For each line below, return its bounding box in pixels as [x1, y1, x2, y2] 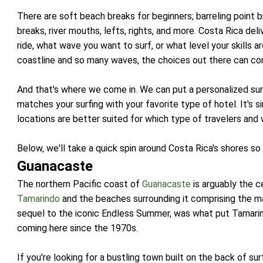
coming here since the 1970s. [17, 222, 139, 234]
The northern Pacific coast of [17, 178, 143, 190]
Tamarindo [17, 193, 60, 204]
